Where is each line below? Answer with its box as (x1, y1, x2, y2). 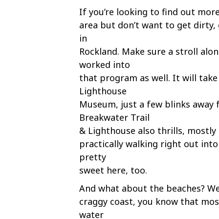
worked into (79, 59, 130, 70)
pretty (79, 151, 106, 163)
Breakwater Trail (79, 111, 150, 123)
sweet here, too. (79, 164, 147, 176)
